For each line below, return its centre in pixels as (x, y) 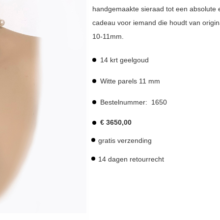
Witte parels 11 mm (130, 81)
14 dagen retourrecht (131, 159)
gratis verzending (125, 140)
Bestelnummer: (125, 102)
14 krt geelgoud (124, 60)
